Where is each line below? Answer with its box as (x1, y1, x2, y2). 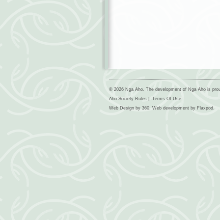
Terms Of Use (152, 96, 181, 101)
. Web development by (149, 106, 197, 110)
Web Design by (109, 106, 142, 110)
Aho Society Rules (109, 96, 147, 101)
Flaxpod (196, 106, 213, 110)
